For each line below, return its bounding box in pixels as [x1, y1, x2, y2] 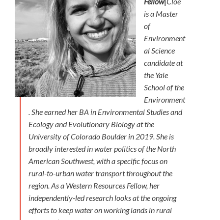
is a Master [144, 9, 178, 19]
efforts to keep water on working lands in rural [28, 205, 172, 215]
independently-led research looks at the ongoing [28, 193, 176, 203]
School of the [144, 82, 184, 92]
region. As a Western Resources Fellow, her [28, 181, 160, 191]
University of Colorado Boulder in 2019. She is [28, 132, 174, 141]
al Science [144, 46, 175, 55]
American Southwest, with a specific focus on [28, 156, 167, 166]
